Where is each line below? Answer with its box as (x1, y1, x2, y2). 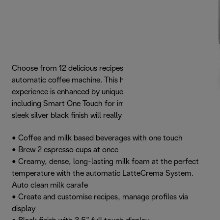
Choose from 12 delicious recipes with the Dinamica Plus (12, 64, 202, 72)
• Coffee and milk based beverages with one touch (12, 134, 183, 142)
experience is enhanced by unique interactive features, (12, 88, 193, 96)
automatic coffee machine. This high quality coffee (12, 76, 183, 84)
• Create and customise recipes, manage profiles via (12, 193, 188, 201)
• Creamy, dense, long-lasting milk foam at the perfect (12, 158, 199, 165)
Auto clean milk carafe (12, 181, 88, 189)
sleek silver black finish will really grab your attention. (12, 111, 191, 119)
